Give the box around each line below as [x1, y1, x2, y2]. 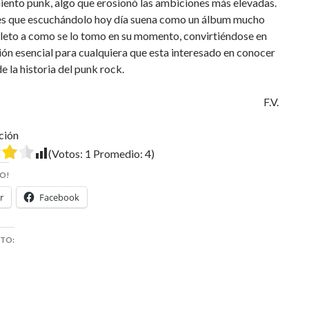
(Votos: [48, 147, 85, 160]
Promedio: [91, 147, 145, 160]
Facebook [39, 191, 79, 203]
